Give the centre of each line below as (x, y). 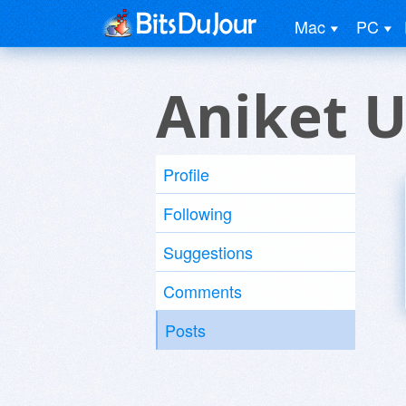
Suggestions (208, 252)
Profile (186, 174)
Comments (203, 291)
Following (198, 213)
